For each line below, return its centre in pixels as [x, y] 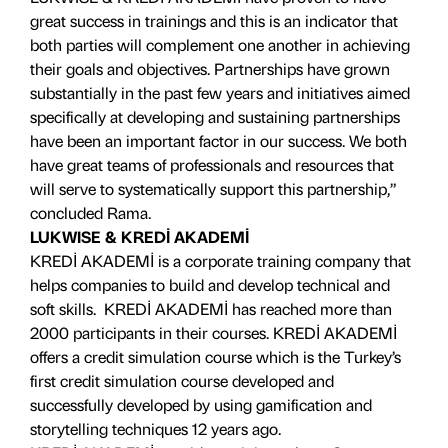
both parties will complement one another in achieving [220, 44]
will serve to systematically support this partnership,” [213, 188]
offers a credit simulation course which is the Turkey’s [215, 356]
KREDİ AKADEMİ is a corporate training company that [220, 260]
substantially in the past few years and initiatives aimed [220, 92]
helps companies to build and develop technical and [210, 284]
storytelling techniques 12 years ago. [155, 428]
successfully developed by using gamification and [201, 404]
